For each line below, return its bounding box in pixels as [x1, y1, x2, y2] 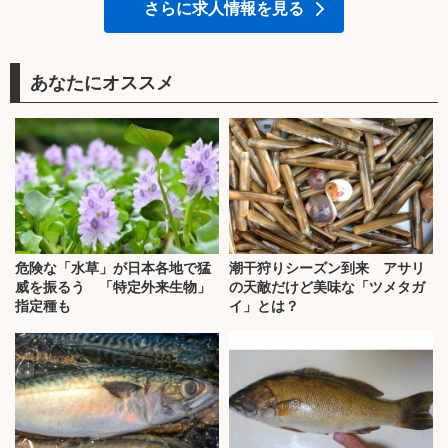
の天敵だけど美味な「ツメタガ [229, 279, 425, 296]
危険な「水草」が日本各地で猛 [15, 260, 211, 277]
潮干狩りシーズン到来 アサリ [229, 260, 425, 277]
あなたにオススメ [30, 69, 174, 96]
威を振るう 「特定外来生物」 [15, 279, 211, 296]
